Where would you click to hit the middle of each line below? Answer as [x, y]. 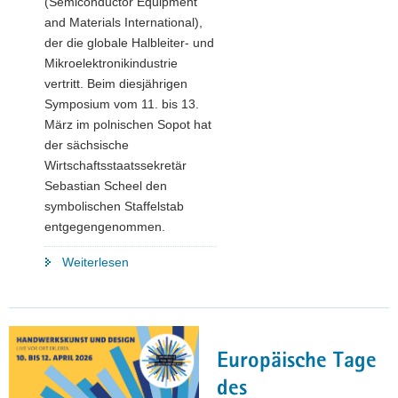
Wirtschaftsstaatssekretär [115, 165]
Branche [151, 322]
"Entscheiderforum [180, 261]
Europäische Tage [297, 362]
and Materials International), [123, 22]
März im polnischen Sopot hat [128, 124]
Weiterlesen [96, 262]
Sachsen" [155, 383]
